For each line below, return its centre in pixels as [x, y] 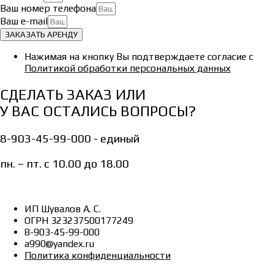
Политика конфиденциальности [98, 255]
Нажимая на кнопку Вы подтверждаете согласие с [139, 57]
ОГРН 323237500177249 [79, 220]
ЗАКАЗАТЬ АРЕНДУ [41, 35]
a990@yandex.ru [59, 243]
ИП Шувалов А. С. [63, 209]
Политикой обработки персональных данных [128, 68]
